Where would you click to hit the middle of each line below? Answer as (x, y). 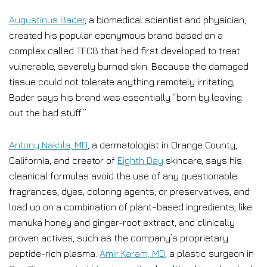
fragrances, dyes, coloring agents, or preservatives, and (129, 191)
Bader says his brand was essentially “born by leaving (125, 97)
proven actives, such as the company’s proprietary (119, 238)
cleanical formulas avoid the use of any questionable (123, 176)
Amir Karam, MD (132, 253)
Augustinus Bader (47, 20)
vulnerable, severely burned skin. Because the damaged (129, 66)
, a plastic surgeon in (209, 253)
